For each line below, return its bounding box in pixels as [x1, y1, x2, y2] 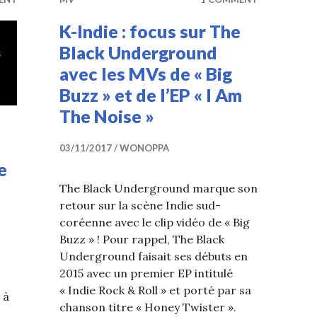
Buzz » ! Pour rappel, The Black [59, 232, 224, 246]
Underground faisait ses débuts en [59, 249, 248, 263]
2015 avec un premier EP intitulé [59, 266, 233, 280]
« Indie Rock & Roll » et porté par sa [59, 283, 251, 297]
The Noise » [59, 105, 154, 127]
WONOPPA [120, 142, 169, 154]
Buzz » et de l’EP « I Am [59, 84, 242, 105]
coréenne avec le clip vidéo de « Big [59, 215, 250, 229]
